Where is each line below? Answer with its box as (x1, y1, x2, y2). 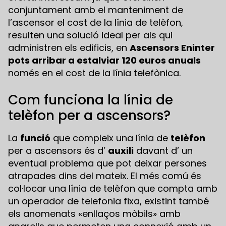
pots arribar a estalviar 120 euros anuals (8, 54, 201, 67)
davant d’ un (134, 144, 193, 157)
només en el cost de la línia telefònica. (8, 67, 181, 80)
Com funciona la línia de (8, 91, 173, 109)
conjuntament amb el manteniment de (8, 4, 183, 17)
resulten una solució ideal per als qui (8, 29, 173, 42)
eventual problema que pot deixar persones (8, 157, 207, 170)
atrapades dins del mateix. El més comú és (8, 169, 201, 183)
